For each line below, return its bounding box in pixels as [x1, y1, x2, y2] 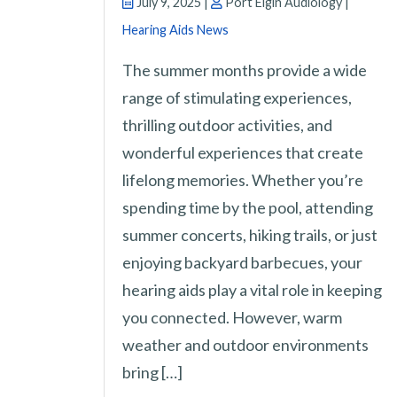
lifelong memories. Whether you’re [122, 170, 363, 191]
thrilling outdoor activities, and [122, 115, 332, 136]
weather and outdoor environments [122, 335, 369, 355]
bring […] [122, 362, 183, 383]
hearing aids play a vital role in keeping [122, 280, 382, 300]
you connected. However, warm [122, 307, 342, 328]
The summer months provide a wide [122, 60, 367, 81]
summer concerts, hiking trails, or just [122, 225, 378, 245]
